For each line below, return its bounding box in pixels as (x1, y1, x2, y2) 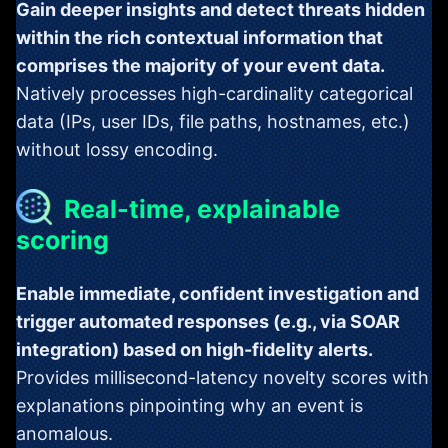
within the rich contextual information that (16, 26, 383, 48)
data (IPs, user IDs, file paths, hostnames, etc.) (16, 110, 410, 132)
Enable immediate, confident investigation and (16, 283, 419, 305)
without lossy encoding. (16, 138, 218, 160)
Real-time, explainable (63, 193, 340, 224)
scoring (16, 225, 109, 256)
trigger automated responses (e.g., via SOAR (16, 311, 400, 333)
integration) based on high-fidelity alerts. (16, 339, 373, 361)
